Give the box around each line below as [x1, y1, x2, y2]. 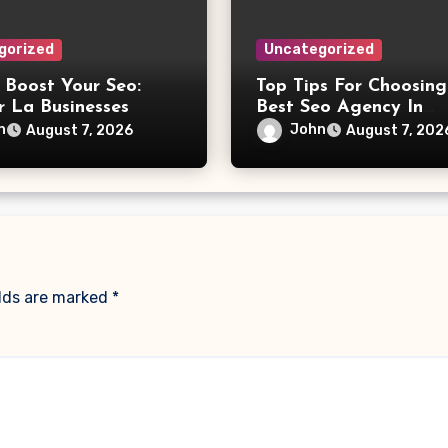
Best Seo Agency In [255, 98, 423, 117]
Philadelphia [255, 119, 362, 138]
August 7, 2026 [26, 122, 134, 139]
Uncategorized [263, 41, 374, 58]
